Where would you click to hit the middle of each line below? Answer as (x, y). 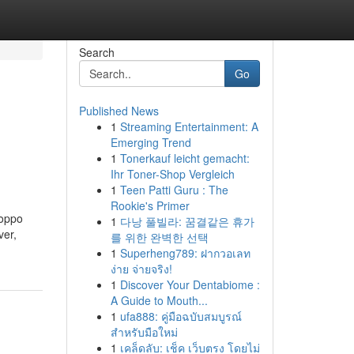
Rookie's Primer (150, 205)
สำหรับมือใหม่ (144, 332)
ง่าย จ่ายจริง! (141, 269)
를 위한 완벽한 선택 (159, 237)
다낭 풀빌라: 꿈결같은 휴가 (187, 221)
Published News (119, 111)
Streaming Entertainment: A (189, 126)
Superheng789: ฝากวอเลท (185, 253)
